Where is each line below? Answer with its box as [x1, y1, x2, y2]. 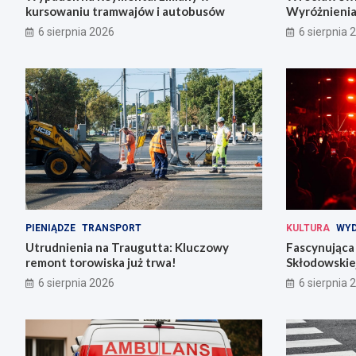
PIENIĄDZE [25, 222, 75, 234]
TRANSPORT [82, 222, 141, 234]
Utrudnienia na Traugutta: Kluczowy [25, 240, 229, 255]
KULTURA [285, 222, 330, 234]
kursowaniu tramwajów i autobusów [25, 3, 225, 18]
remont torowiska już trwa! [25, 255, 176, 270]
